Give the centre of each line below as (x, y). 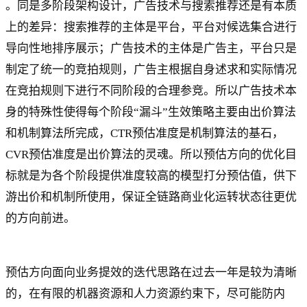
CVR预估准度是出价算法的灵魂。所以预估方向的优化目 (151, 154)
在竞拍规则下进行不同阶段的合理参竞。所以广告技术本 (151, 90)
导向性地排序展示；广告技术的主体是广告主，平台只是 (151, 48)
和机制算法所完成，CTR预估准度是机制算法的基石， (145, 133)
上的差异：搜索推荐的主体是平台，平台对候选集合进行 (151, 27)
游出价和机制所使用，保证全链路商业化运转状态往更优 (151, 197)
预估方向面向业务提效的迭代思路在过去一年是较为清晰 (151, 272)
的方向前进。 (40, 218)
